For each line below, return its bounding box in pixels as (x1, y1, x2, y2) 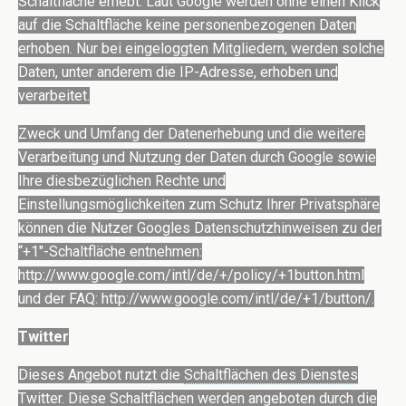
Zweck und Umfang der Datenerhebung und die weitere (18, 125, 365, 143)
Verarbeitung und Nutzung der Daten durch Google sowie (18, 149, 376, 167)
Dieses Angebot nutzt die (18, 366, 184, 384)
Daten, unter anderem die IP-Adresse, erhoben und (18, 63, 338, 82)
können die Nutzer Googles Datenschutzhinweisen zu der (18, 219, 382, 237)
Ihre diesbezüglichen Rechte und (18, 172, 226, 190)
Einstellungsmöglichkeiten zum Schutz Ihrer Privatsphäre (18, 196, 380, 214)
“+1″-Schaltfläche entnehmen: (18, 243, 202, 261)
